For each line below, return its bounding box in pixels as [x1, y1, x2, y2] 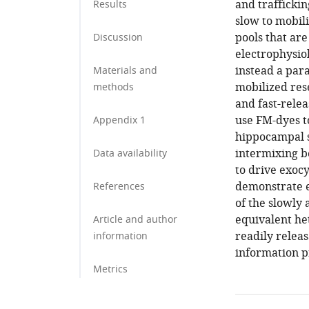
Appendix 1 [93, 113, 146, 128]
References [93, 179, 145, 194]
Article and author [93, 212, 177, 227]
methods [93, 80, 134, 94]
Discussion [93, 30, 143, 45]
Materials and [93, 63, 157, 78]
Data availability [93, 146, 167, 161]
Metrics [93, 262, 128, 277]
